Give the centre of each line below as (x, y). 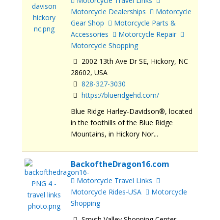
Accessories (90, 34)
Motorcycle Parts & (144, 23)
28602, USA (89, 73)
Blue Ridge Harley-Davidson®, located (132, 111)
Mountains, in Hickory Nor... (115, 134)
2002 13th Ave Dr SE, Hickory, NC (134, 61)
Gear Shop (88, 23)
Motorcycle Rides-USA (106, 192)
